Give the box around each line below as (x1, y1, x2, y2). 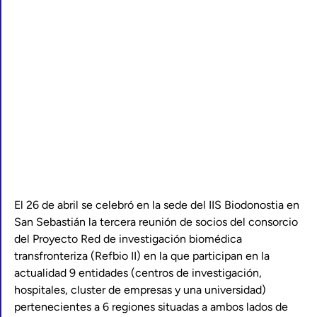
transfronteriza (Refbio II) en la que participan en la (14, 249, 270, 263)
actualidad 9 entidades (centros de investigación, (14, 266, 262, 279)
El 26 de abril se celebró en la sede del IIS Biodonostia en (14, 198, 299, 212)
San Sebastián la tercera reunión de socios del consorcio (14, 215, 298, 229)
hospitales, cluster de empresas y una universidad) (14, 283, 266, 296)
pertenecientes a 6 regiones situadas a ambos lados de (14, 300, 288, 313)
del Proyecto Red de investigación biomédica (14, 232, 242, 246)
